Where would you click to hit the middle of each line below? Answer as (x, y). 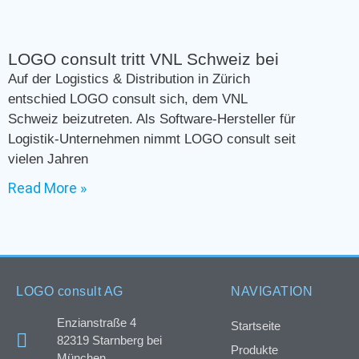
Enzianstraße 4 (97, 323)
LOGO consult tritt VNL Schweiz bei (143, 59)
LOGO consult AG (70, 292)
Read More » (47, 188)
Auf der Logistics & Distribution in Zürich (129, 79)
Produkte (254, 350)
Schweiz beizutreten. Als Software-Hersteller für (152, 119)
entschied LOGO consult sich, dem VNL (127, 99)
